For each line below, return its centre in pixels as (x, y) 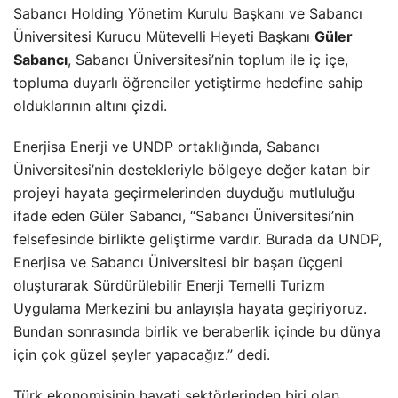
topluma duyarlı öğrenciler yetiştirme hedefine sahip (188, 82)
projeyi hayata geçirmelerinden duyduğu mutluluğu (184, 192)
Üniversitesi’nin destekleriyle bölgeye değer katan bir (191, 169)
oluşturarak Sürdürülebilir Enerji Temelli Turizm (169, 285)
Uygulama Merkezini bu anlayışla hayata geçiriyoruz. (190, 308)
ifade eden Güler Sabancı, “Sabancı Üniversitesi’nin (183, 215)
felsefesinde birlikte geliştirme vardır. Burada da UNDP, (198, 239)
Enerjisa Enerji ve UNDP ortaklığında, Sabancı (167, 146)
